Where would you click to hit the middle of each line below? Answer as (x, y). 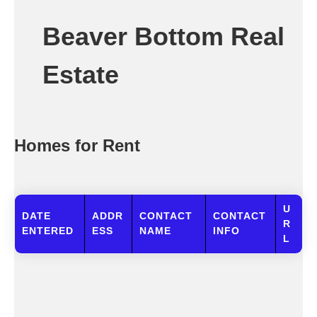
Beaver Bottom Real (163, 36)
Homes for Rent (77, 145)
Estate (81, 75)
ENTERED (48, 231)
